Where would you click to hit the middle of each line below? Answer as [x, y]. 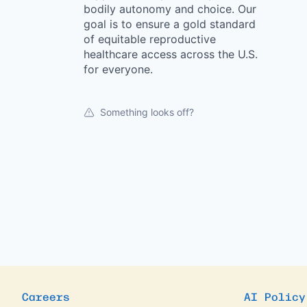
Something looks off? [147, 112]
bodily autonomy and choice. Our [170, 9]
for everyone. [118, 69]
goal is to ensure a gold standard [170, 24]
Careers [46, 296]
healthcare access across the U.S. [171, 54]
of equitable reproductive [150, 39]
